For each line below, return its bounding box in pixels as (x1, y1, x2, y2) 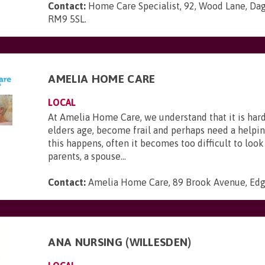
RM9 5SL (48, 14, 85, 24)
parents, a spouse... (48, 151, 127, 161)
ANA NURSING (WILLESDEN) (48, 235, 192, 248)
